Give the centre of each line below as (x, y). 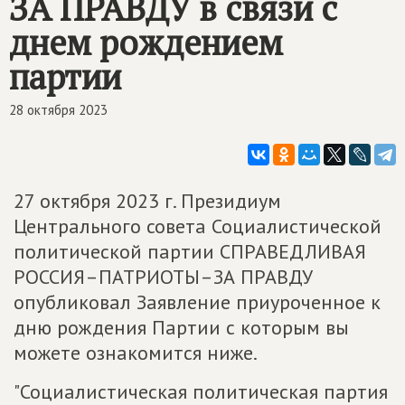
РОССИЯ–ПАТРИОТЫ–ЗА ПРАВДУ (163, 277)
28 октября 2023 (58, 110)
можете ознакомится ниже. (136, 353)
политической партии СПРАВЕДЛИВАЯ (190, 251)
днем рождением (146, 42)
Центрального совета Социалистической (198, 226)
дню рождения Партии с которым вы (181, 327)
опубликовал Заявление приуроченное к (197, 302)
